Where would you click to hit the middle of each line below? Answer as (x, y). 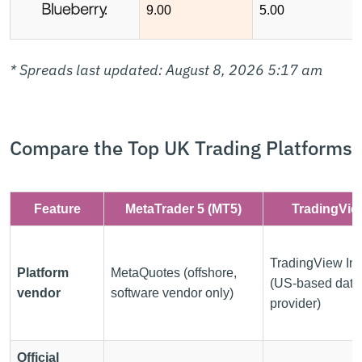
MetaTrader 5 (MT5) (183, 208)
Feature (57, 208)
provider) (295, 303)
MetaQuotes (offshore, (174, 272)
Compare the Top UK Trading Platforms (181, 147)
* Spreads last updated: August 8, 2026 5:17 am (166, 69)
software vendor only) (172, 293)
